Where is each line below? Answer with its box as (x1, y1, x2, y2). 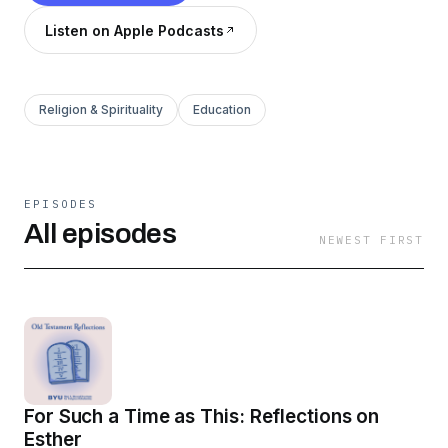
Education (193, 102, 251, 117)
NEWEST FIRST (318, 233, 424, 247)
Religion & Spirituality (39, 102, 163, 117)
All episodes (24, 218, 177, 249)
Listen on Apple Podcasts (45, 21, 224, 39)
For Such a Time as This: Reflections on (24, 405, 380, 428)
